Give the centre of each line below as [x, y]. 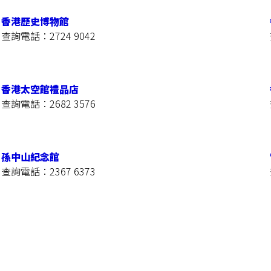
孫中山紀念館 [31, 156]
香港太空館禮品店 [40, 89]
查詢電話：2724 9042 [49, 35]
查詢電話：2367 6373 [49, 171]
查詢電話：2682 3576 [49, 103]
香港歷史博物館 [35, 21]
